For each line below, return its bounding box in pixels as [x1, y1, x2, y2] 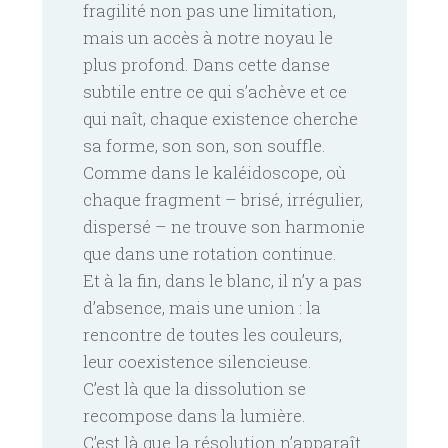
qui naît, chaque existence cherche [83, 106, 358, 130]
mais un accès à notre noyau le [83, 25, 333, 49]
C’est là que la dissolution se [83, 376, 306, 400]
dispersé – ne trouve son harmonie [83, 214, 365, 238]
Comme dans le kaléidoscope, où [83, 160, 346, 184]
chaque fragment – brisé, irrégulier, [83, 187, 363, 211]
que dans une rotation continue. [83, 241, 337, 265]
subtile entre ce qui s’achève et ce [83, 79, 347, 103]
